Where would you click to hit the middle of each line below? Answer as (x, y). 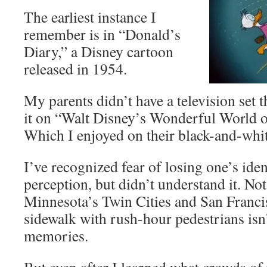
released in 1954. (75, 69)
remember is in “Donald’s (102, 34)
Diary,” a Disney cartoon (99, 51)
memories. (56, 235)
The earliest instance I (90, 17)
